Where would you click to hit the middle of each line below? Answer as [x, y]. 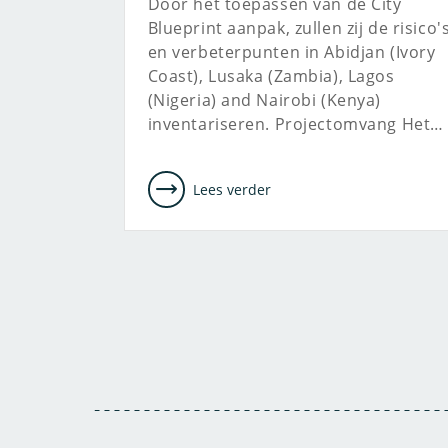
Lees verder [231, 189]
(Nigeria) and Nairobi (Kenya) [264, 100]
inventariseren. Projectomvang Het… [295, 124]
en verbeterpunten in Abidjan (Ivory [291, 52]
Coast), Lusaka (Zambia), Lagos [271, 76]
